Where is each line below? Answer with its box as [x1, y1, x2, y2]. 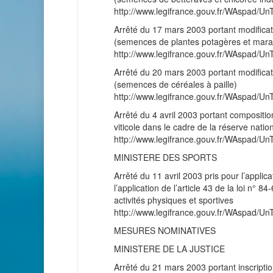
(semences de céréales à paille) [114, 78, 237, 90]
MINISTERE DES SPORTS [114, 151, 217, 163]
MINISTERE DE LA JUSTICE [114, 243, 225, 255]
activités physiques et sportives [114, 194, 233, 206]
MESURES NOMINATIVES [114, 224, 216, 236]
